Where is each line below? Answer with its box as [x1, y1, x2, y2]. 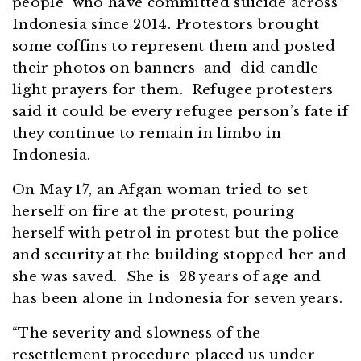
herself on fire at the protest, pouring [12, 203, 295, 221]
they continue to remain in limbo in [12, 125, 282, 143]
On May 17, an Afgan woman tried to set [12, 181, 309, 199]
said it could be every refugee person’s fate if [12, 103, 349, 121]
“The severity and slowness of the [12, 325, 261, 342]
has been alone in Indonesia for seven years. [12, 290, 347, 308]
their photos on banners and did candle [12, 60, 319, 77]
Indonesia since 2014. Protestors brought [12, 16, 320, 34]
